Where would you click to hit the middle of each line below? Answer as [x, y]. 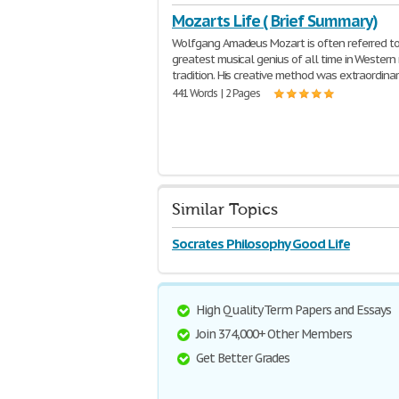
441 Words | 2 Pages [216, 93]
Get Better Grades [243, 358]
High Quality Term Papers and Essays [293, 310]
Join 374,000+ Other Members [274, 334]
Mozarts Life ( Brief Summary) [275, 21]
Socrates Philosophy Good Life [261, 244]
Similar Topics [225, 210]
